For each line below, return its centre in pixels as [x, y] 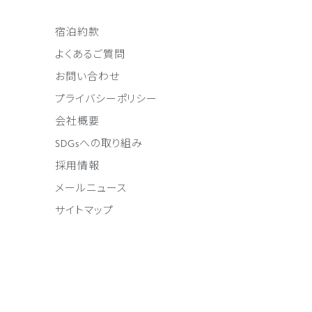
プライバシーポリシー [106, 100]
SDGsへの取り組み [99, 144]
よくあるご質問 [90, 55]
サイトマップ [84, 211]
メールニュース [91, 189]
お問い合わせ [87, 77]
